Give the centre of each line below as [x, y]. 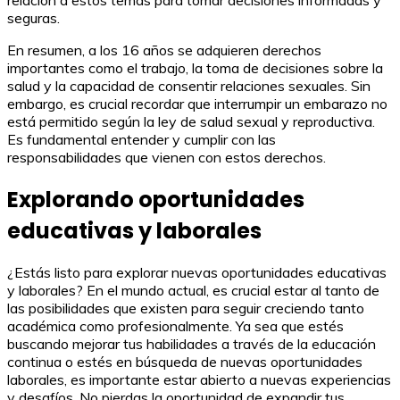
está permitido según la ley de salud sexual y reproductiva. [191, 121]
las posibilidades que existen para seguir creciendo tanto [186, 308]
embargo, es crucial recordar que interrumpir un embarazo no [197, 103]
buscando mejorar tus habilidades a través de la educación [192, 344]
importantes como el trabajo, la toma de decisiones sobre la [195, 67]
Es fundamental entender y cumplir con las [142, 139]
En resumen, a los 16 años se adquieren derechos [164, 50]
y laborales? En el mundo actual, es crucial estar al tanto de [193, 291]
